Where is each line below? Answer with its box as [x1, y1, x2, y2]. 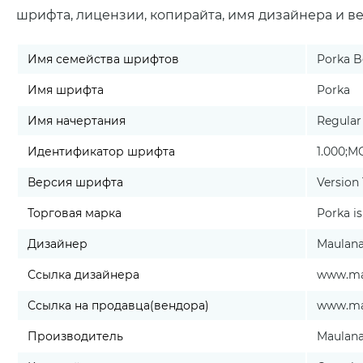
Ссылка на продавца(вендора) [28, 298, 209, 313]
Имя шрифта [28, 83, 104, 97]
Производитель [28, 329, 123, 344]
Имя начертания [28, 113, 126, 128]
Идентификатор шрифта [28, 144, 175, 159]
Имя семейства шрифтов [28, 52, 179, 66]
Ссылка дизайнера [28, 267, 139, 282]
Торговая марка [28, 206, 122, 220]
